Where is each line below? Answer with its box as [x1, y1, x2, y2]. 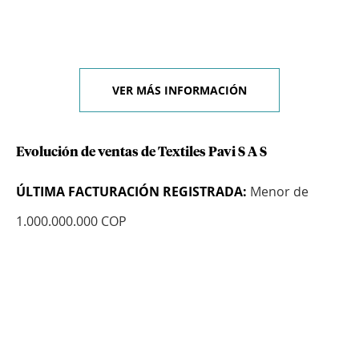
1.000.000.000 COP [16, 212, 127, 231]
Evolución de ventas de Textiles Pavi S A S [16, 146, 267, 159]
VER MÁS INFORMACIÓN [112, 83, 247, 99]
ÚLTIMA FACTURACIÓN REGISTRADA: [16, 183, 247, 201]
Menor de [247, 183, 309, 201]
